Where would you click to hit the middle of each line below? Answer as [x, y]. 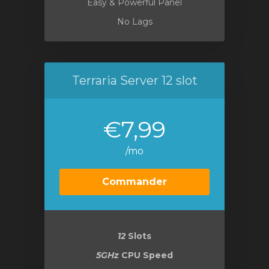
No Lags [134, 22]
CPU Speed [146, 255]
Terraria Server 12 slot [134, 80]
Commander [134, 182]
